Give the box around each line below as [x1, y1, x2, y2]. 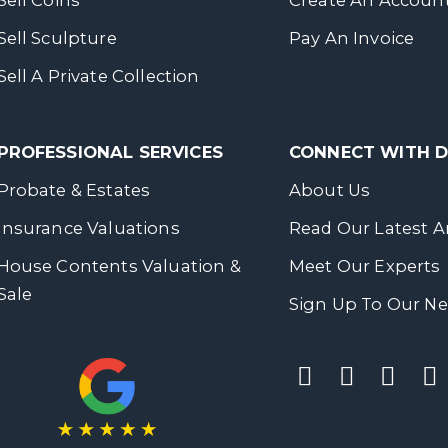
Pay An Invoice [289, 28, 415, 48]
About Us [289, 180, 371, 200]
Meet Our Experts [289, 256, 441, 276]
